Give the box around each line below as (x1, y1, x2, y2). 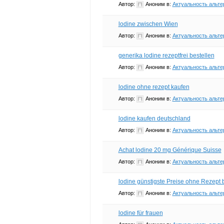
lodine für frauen (118, 209, 163, 216)
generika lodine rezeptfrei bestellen (118, 51, 214, 59)
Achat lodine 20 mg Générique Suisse (118, 146, 221, 153)
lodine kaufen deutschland (118, 114, 190, 122)
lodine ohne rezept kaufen (118, 83, 189, 90)
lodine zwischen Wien (118, 20, 178, 27)
